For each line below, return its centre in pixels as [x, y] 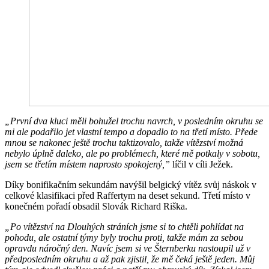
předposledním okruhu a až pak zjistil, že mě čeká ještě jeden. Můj [130, 259]
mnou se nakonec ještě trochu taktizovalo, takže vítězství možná [124, 143]
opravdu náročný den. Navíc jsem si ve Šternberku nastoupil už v [128, 249]
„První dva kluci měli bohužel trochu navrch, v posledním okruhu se [134, 121]
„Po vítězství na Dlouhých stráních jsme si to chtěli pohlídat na [124, 227]
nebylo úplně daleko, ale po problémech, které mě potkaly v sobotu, [132, 154]
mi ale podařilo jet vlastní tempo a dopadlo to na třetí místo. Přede [131, 132]
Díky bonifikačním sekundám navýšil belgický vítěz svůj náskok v [131, 185]
